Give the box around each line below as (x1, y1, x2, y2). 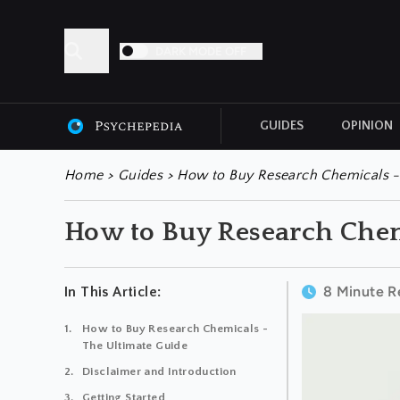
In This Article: (64, 283, 162, 300)
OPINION (340, 118, 393, 133)
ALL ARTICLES (73, 144, 134, 155)
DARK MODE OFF (155, 44, 246, 58)
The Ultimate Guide (82, 338, 188, 352)
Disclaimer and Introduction (82, 364, 237, 378)
